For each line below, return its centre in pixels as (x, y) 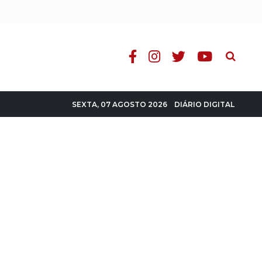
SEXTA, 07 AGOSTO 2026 (120, 104)
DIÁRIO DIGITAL (204, 104)
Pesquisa (241, 53)
